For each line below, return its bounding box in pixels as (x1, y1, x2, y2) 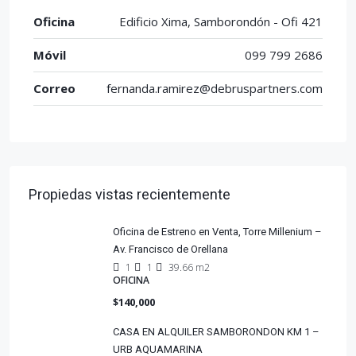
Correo (33, 80, 75, 97)
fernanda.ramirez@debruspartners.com (106, 80, 323, 97)
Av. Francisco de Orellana (113, 243, 228, 256)
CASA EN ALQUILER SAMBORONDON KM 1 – (113, 326, 319, 339)
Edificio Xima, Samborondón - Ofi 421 (119, 14, 323, 30)
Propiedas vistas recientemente (29, 186, 230, 203)
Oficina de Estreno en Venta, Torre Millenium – (113, 226, 322, 238)
